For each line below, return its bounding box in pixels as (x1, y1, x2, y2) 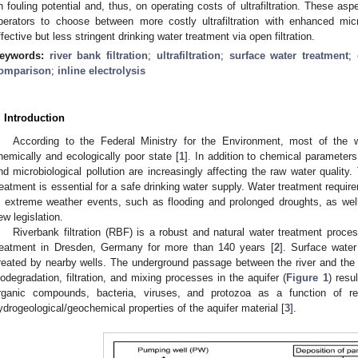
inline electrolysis (58, 64, 145, 77)
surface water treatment (229, 49, 349, 62)
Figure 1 (286, 271, 328, 284)
